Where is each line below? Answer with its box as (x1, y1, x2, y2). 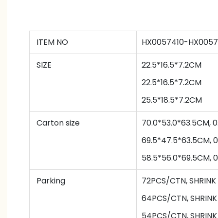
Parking (35, 175, 65, 187)
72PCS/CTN (142, 175, 186, 187)
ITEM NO (35, 36, 68, 48)
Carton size (35, 117, 80, 129)
